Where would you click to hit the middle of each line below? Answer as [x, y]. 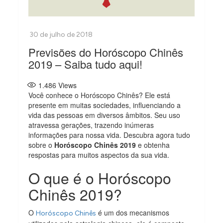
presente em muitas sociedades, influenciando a [105, 105]
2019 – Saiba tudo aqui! [86, 64]
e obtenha [153, 145]
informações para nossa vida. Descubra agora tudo [110, 135]
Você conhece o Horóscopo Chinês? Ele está [100, 95]
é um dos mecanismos [133, 212]
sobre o [42, 145]
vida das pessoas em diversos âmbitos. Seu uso [105, 115]
